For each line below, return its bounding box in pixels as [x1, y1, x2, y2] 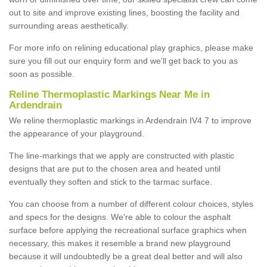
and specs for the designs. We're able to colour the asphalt [9, 212, 231, 222]
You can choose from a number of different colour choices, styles [9, 198, 253, 209]
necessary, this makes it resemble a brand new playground [9, 238, 231, 248]
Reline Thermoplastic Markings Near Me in [9, 88, 210, 100]
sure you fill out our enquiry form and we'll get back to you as [9, 55, 238, 66]
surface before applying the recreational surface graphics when [9, 225, 247, 235]
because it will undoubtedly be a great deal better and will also [9, 251, 243, 261]
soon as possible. [9, 69, 74, 79]
